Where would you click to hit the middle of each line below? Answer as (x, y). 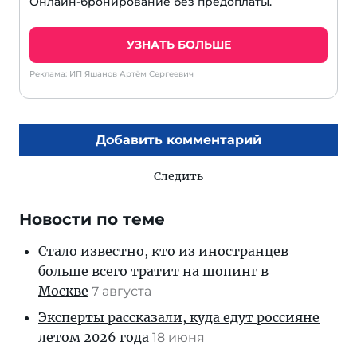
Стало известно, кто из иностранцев (163, 251)
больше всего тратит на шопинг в (153, 271)
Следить (178, 177)
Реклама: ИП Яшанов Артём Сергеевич (112, 74)
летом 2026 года (94, 337)
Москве (63, 291)
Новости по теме (92, 220)
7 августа (123, 292)
